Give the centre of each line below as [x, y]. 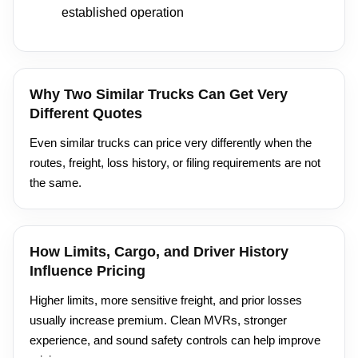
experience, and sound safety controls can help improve [175, 340]
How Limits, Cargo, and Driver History [159, 251]
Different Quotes [86, 113]
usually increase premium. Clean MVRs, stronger [158, 320]
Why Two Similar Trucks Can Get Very [159, 94]
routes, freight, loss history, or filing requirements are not [175, 162]
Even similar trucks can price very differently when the [171, 142]
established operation [123, 12]
